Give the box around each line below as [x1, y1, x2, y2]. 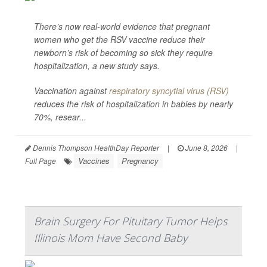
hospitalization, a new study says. [34, 60, 160, 72]
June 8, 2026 [184, 142, 228, 153]
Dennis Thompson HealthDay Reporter [31, 142, 159, 153]
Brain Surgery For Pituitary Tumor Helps [34, 214, 227, 228]
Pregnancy [122, 155, 159, 166]
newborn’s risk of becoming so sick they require [34, 46, 213, 58]
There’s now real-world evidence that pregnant [34, 20, 210, 32]
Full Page [25, 156, 56, 166]
